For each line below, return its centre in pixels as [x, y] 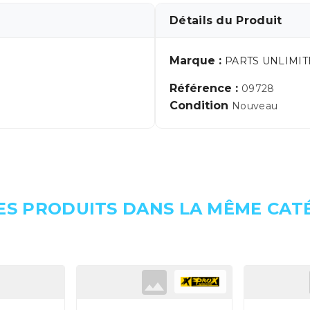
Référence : [206, 88]
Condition [201, 106]
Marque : [197, 61]
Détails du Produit [226, 20]
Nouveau [255, 106]
